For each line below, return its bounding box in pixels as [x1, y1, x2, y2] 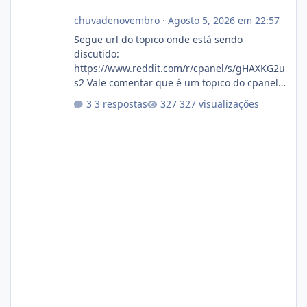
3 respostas [94, 97, 147, 111]
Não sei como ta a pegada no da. [73, 90, 225, 103]
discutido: [73, 47, 119, 60]
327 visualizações [179, 97, 259, 111]
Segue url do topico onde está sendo [73, 32, 243, 46]
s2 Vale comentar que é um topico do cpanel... [73, 75, 286, 89]
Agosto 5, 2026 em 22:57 [167, 13, 280, 27]
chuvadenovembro [73, 13, 160, 27]
